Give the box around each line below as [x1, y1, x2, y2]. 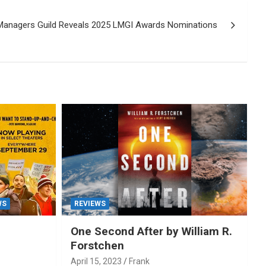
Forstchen [70, 238, 124, 252]
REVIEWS [74, 199, 106, 208]
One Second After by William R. [70, 224, 232, 238]
